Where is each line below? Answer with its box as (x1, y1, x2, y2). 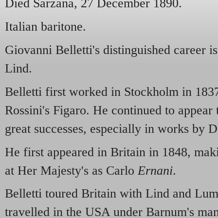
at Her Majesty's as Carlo (5, 163, 138, 178)
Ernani (138, 163, 173, 178)
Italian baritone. (5, 19, 86, 34)
